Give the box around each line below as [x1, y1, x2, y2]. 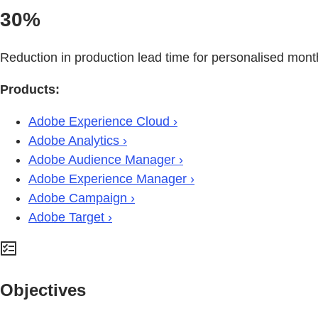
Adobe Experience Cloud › [28, 114, 177, 129]
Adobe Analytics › [28, 133, 127, 148]
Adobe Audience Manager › [28, 153, 183, 168]
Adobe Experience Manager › [28, 172, 194, 187]
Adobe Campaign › [28, 191, 135, 206]
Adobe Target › [28, 210, 112, 225]
